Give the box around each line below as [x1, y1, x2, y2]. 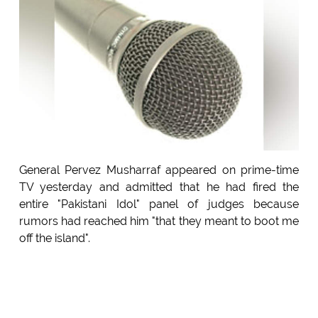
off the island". [18, 231, 90, 246]
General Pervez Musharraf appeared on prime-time [18, 163, 300, 177]
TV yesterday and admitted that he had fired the [18, 180, 300, 194]
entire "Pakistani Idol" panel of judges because [18, 197, 300, 212]
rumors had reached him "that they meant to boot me [18, 214, 300, 229]
